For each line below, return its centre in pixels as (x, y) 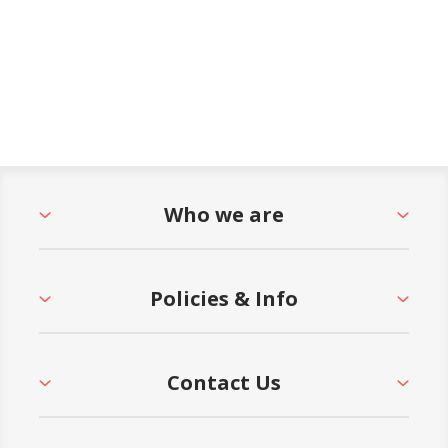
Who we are (224, 215)
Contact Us (224, 383)
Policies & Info (224, 299)
